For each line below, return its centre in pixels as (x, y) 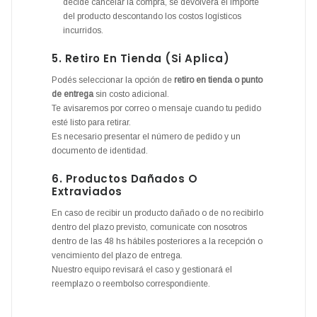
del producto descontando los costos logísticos (152, 16)
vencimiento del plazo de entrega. (117, 255)
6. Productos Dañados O (125, 178)
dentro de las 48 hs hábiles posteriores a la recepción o (157, 241)
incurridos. (83, 30)
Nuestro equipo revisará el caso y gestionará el (142, 269)
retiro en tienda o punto (218, 80)
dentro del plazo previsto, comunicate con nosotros (149, 227)
